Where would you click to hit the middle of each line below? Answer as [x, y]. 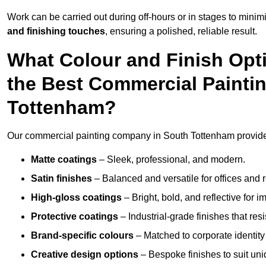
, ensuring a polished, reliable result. [181, 31]
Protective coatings [75, 217]
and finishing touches [56, 31]
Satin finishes [61, 179]
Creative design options [85, 255]
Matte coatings [64, 160]
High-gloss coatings [76, 198]
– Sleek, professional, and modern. [171, 160]
